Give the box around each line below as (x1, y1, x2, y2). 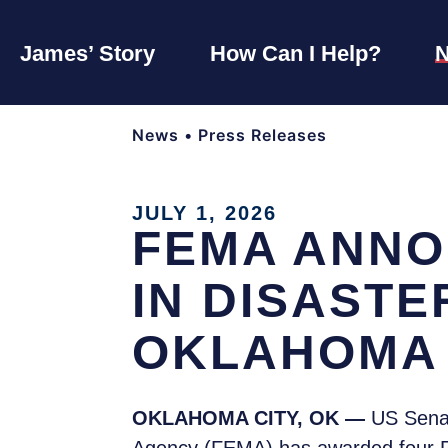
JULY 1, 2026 (132, 202, 277, 225)
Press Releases (198, 125, 327, 146)
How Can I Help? (209, 40, 381, 66)
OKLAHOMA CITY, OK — (132, 407, 371, 430)
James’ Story (20, 40, 155, 66)
